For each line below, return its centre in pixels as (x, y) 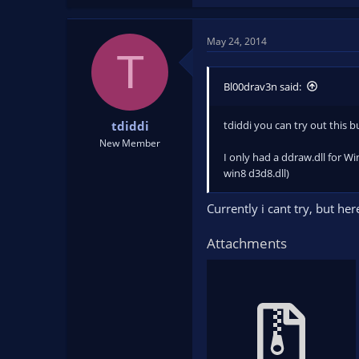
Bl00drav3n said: (262, 86)
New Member (130, 143)
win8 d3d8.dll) (256, 173)
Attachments (247, 243)
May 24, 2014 (237, 41)
